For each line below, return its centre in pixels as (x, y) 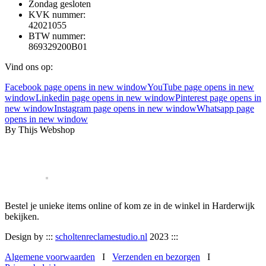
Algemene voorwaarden (50, 257)
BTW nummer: (57, 36)
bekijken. (22, 217)
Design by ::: (30, 237)
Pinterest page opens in (218, 98)
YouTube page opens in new (201, 87)
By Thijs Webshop (40, 130)
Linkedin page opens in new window (105, 98)
